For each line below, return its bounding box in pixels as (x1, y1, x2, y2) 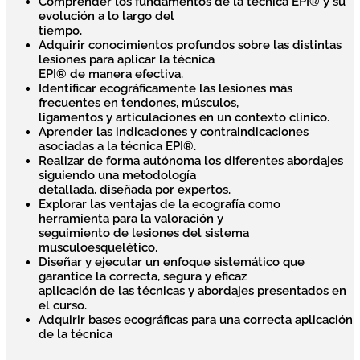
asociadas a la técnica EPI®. (39, 139, 196, 154)
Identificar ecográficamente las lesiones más (39, 81, 292, 96)
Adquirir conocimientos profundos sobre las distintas (39, 38, 342, 53)
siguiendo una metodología (39, 168, 196, 183)
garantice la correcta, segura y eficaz (39, 269, 247, 284)
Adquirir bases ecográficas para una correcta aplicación (39, 313, 353, 328)
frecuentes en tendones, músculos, (39, 96, 239, 111)
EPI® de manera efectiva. (39, 67, 183, 82)
